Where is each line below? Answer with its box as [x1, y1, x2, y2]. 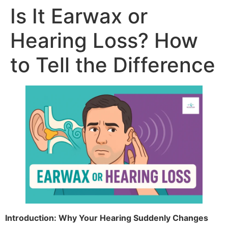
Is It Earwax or [10, 4, 148, 28]
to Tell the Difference [10, 52, 215, 77]
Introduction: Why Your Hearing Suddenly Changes [5, 212, 208, 223]
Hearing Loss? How [10, 28, 198, 53]
